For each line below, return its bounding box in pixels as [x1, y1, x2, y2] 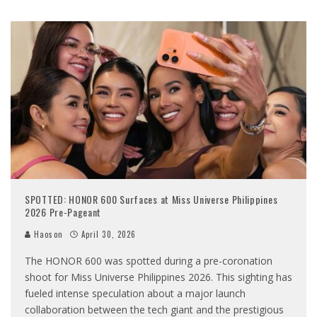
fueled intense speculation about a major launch [25, 287, 246, 301]
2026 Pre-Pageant [25, 204, 102, 220]
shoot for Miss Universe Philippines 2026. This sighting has [25, 270, 292, 284]
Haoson [31, 229, 63, 241]
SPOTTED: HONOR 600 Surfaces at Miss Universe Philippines [25, 192, 278, 207]
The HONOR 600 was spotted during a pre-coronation [25, 254, 272, 268]
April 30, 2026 [81, 229, 137, 241]
